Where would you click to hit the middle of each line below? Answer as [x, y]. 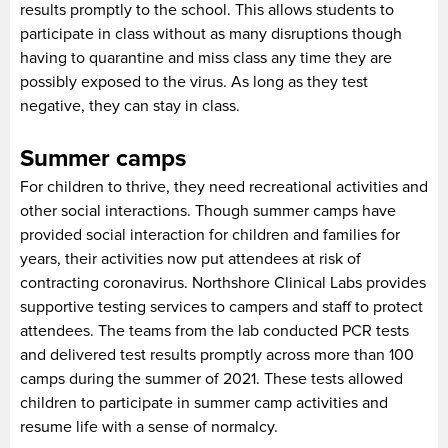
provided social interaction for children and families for [210, 234]
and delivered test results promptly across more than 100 [217, 354]
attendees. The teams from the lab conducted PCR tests [214, 330]
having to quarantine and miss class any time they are [206, 57]
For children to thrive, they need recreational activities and [224, 186]
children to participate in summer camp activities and [204, 402]
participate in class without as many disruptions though [211, 33]
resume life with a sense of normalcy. [149, 426]
